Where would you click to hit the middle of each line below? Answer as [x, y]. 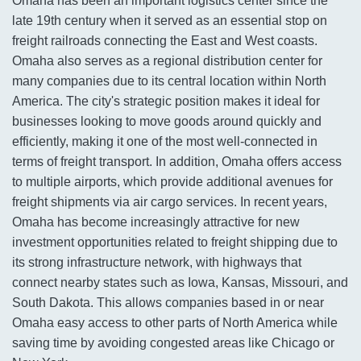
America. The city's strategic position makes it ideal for [166, 102]
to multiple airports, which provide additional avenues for [172, 182]
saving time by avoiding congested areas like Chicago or [173, 343]
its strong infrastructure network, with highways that [157, 263]
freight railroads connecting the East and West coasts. [165, 41]
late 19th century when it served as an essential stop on [170, 21]
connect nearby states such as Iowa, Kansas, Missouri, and [180, 283]
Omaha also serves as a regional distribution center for [167, 61]
